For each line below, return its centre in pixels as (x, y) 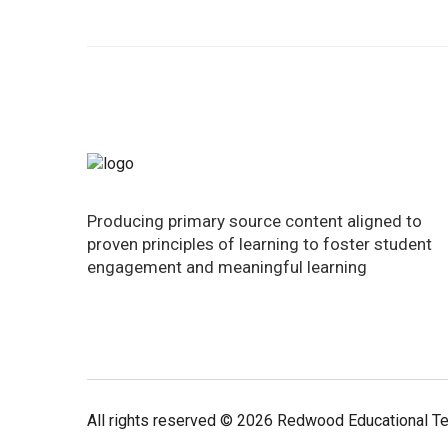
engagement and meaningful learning (227, 266)
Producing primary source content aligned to (254, 220)
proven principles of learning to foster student (259, 243)
